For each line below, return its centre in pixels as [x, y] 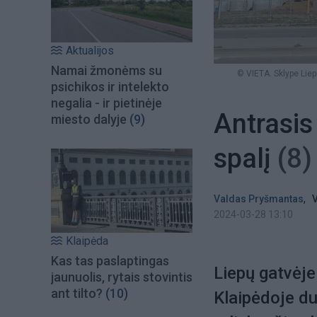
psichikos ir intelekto [110, 87]
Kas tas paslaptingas [110, 260]
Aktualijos [90, 51]
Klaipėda [87, 241]
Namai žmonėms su [106, 71]
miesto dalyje [89, 120]
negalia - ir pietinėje [106, 103]
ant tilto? [77, 293]
